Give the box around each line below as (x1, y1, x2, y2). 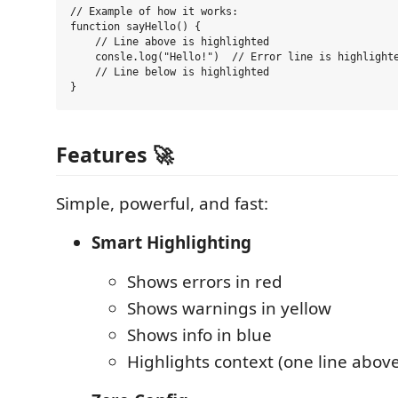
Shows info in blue (127, 323, 272, 346)
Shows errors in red (127, 270, 283, 293)
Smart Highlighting (92, 231, 251, 254)
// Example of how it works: (70, 5, 238, 19)
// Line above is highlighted (70, 36, 269, 49)
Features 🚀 (56, 140, 173, 169)
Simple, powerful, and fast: (56, 192, 268, 215)
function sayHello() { (70, 20, 201, 34)
